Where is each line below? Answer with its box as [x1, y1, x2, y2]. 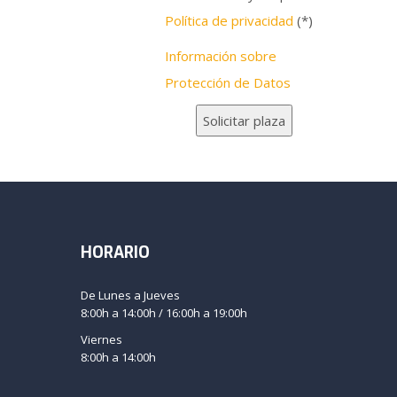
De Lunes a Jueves [81, 287, 180, 304]
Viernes [81, 331, 122, 348]
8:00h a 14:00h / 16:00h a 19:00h [81, 305, 247, 322]
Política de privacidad [164, 12, 293, 30]
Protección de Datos [164, 74, 291, 92]
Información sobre [164, 47, 276, 66]
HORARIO [81, 242, 150, 264]
